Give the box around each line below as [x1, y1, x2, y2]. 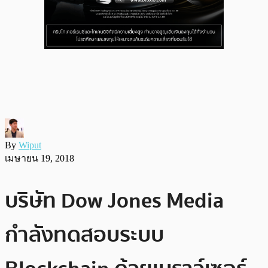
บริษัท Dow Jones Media [5, 183, 224, 218]
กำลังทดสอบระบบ [5, 217, 164, 252]
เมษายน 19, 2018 [5, 153, 74, 163]
